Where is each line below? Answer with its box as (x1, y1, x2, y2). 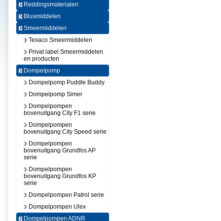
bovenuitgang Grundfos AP (24, 147, 96, 154)
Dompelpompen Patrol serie (27, 191, 104, 198)
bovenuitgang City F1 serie (24, 110, 96, 116)
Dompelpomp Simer (27, 91, 82, 98)
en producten (24, 55, 59, 62)
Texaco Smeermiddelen (27, 37, 92, 43)
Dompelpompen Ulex (27, 203, 86, 210)
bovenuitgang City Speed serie (24, 128, 107, 135)
